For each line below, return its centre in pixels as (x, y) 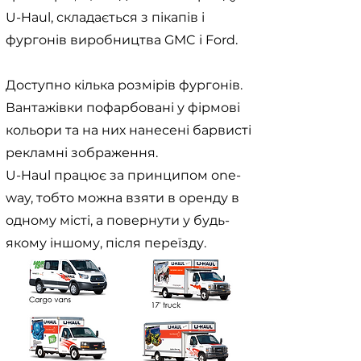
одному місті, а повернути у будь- (118, 220)
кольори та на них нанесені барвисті (129, 130)
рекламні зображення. (82, 153)
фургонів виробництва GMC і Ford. (122, 40)
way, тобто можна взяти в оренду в (122, 198)
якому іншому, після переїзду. (106, 243)
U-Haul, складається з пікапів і (105, 17)
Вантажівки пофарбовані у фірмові (123, 108)
